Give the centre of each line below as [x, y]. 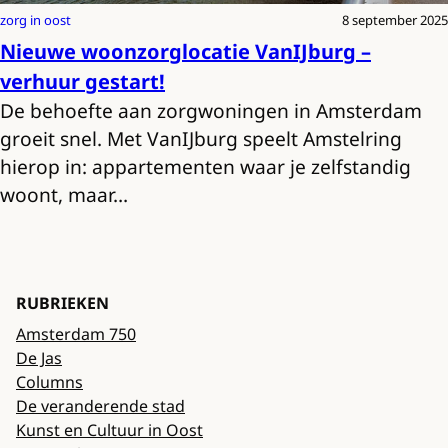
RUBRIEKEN [62, 303]
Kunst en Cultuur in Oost [109, 430]
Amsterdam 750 [76, 334]
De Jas [39, 358]
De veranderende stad [100, 406]
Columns [49, 382]
